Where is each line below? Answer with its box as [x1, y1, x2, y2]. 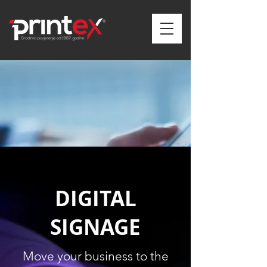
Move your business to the [22, 249, 169, 263]
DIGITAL [54, 184, 136, 213]
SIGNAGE [50, 213, 141, 241]
